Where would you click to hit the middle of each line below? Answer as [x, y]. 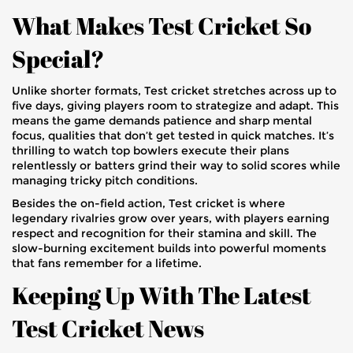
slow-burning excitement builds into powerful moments [169, 248]
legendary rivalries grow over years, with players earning [171, 218]
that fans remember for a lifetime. [107, 263]
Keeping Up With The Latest [162, 295]
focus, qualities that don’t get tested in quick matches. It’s [173, 136]
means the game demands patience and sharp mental [162, 121]
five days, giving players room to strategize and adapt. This [175, 106]
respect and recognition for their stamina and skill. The [164, 233]
